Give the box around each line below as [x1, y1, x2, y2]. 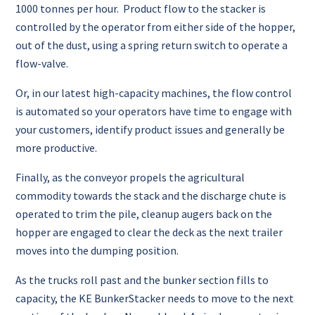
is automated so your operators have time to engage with [15, 104, 292, 118]
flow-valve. [15, 56, 69, 70]
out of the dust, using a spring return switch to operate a [15, 38, 288, 52]
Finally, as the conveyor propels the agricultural [15, 170, 245, 184]
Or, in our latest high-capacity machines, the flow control [15, 86, 292, 100]
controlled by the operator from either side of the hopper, [15, 20, 296, 34]
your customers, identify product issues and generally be [15, 122, 285, 136]
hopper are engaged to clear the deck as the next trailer [15, 225, 283, 239]
